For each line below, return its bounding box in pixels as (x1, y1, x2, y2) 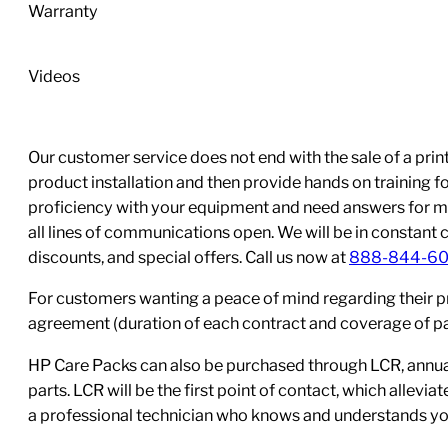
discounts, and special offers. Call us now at (28, 246, 349, 267)
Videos (28, 65, 80, 86)
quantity (7, 24, 69, 45)
